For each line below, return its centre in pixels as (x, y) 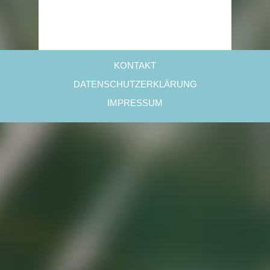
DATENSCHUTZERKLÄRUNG (135, 84)
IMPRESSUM (135, 102)
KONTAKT (135, 65)
